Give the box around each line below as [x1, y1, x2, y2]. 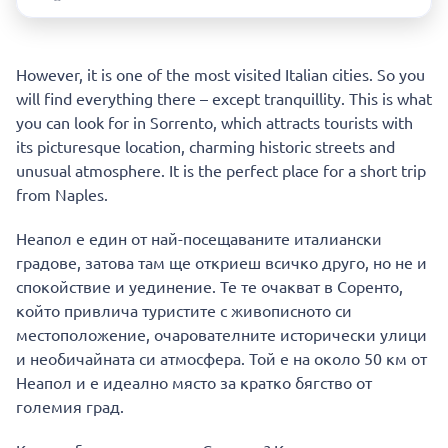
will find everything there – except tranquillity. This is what [16, 87, 432, 108]
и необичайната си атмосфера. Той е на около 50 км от [16, 347, 427, 368]
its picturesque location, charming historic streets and [16, 135, 395, 156]
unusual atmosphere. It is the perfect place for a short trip [16, 159, 426, 180]
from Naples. [16, 183, 112, 204]
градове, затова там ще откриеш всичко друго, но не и [16, 251, 427, 272]
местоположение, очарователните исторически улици [16, 323, 427, 344]
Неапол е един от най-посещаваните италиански [16, 227, 382, 248]
